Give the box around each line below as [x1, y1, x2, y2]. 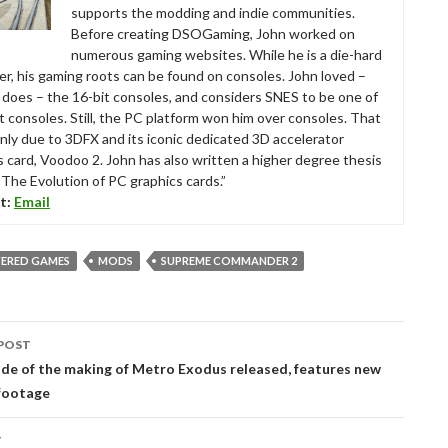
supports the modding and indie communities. [71, 4, 355, 21]
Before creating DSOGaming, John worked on [71, 25, 355, 42]
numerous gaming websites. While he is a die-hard [71, 46, 382, 63]
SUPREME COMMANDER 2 [161, 254, 297, 267]
